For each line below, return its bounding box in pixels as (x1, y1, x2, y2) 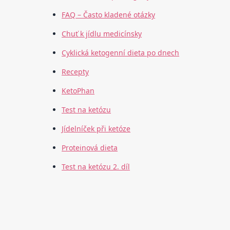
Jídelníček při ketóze (62, 124, 131, 134)
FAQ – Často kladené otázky (62, 10, 156, 20)
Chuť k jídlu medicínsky (62, 29, 142, 39)
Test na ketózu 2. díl (62, 162, 130, 172)
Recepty (62, 67, 89, 77)
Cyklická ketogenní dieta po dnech (62, 48, 180, 58)
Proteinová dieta (62, 143, 118, 153)
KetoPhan (62, 86, 95, 96)
